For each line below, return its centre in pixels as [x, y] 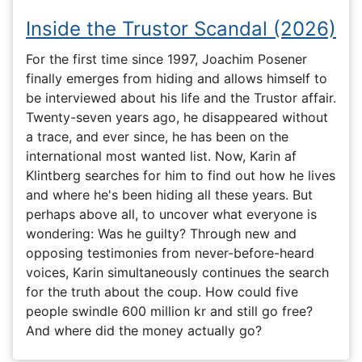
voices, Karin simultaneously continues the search [177, 272]
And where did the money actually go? [144, 330]
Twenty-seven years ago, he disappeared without [177, 117]
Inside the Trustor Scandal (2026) [181, 29]
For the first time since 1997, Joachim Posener [166, 59]
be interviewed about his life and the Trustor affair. [181, 97]
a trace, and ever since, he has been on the [157, 136]
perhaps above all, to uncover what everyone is [171, 214]
